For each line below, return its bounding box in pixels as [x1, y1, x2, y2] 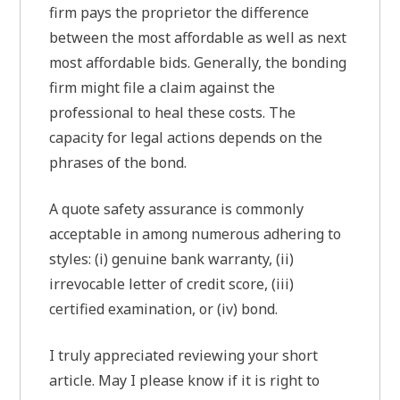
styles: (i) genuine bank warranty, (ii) [49, 248, 295, 269]
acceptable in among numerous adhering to [49, 223, 342, 244]
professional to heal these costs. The [49, 102, 296, 122]
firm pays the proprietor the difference [49, 2, 310, 22]
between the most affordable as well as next [49, 27, 347, 47]
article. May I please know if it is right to [49, 370, 321, 390]
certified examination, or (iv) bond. [49, 298, 279, 319]
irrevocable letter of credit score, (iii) [49, 273, 295, 294]
